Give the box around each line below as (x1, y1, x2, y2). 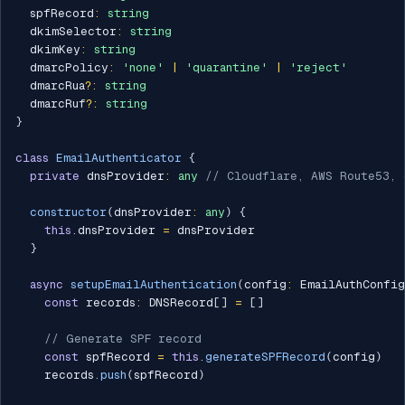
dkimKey (15, 42, 80, 57)
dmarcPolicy (15, 61, 108, 75)
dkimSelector (15, 24, 117, 39)
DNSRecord (142, 296, 213, 310)
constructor (30, 205, 107, 220)
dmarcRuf (15, 97, 86, 111)
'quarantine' (185, 61, 268, 75)
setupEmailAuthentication (71, 278, 237, 292)
